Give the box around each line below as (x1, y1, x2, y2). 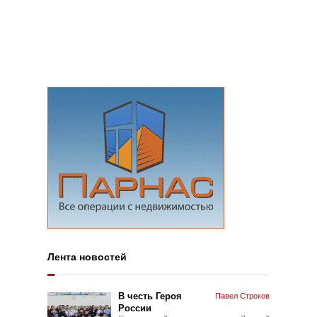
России (118, 302, 152, 313)
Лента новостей (47, 251, 127, 263)
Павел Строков (214, 291, 270, 300)
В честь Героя (118, 290, 183, 301)
